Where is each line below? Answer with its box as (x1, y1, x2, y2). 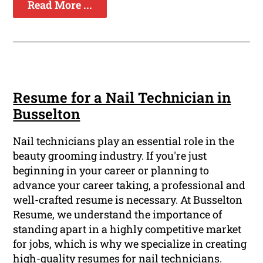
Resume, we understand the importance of (13, 207, 222, 222)
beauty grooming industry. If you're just (13, 149, 207, 163)
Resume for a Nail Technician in (13, 88, 231, 107)
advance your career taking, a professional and (13, 178, 246, 193)
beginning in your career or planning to (13, 163, 210, 178)
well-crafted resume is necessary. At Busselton (13, 193, 243, 207)
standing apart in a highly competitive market (13, 222, 242, 237)
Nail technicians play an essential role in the (13, 134, 235, 149)
